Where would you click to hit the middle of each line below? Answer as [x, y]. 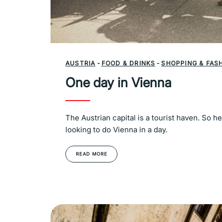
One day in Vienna [118, 83]
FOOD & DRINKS [128, 63]
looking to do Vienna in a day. [116, 130]
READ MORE [92, 154]
